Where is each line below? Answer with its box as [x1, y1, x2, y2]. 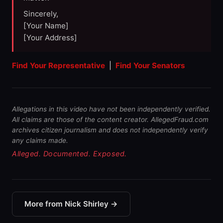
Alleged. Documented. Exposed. [12, 149, 127, 158]
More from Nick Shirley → [24, 199, 118, 209]
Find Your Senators [115, 61, 185, 71]
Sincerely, [23, 9, 58, 19]
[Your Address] [23, 33, 77, 43]
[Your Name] [23, 21, 69, 31]
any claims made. [12, 136, 68, 145]
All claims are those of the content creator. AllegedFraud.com [12, 115, 209, 124]
